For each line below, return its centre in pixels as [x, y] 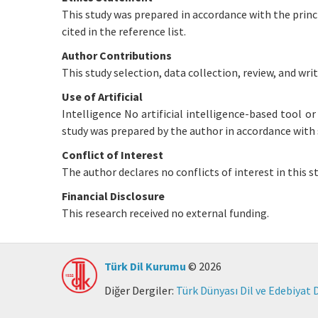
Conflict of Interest [113, 155]
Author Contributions [117, 55]
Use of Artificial [102, 97]
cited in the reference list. [124, 31]
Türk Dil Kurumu [145, 266]
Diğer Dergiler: [140, 290]
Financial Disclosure [113, 196]
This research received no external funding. [165, 213]
